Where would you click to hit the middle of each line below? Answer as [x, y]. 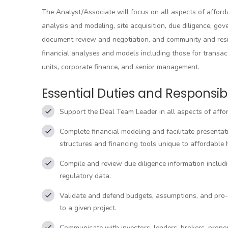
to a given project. [88, 208]
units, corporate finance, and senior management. [121, 67]
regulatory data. [85, 176]
